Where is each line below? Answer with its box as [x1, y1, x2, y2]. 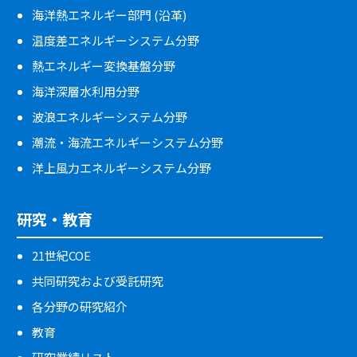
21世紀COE [32, 247, 91, 265]
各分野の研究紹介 [32, 298, 127, 316]
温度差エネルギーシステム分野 [32, 32, 199, 49]
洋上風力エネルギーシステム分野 [32, 159, 211, 177]
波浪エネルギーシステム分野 [32, 108, 187, 126]
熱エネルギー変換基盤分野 [32, 57, 175, 75]
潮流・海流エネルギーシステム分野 [32, 134, 223, 151]
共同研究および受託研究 [32, 273, 163, 290]
